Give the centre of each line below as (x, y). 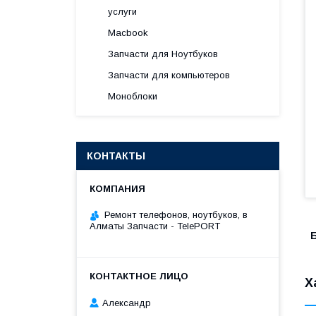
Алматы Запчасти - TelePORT (155, 226)
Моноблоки (133, 96)
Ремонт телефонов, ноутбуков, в (176, 215)
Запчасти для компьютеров (169, 75)
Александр (127, 303)
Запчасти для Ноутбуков (163, 54)
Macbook (128, 33)
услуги (122, 12)
